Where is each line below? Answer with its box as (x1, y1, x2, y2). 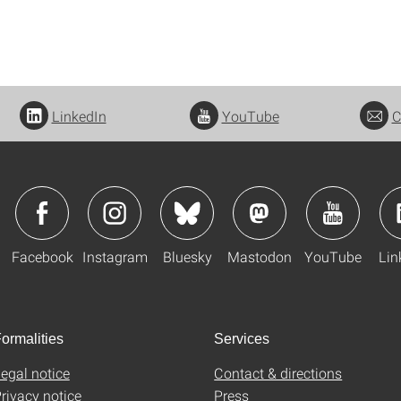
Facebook (11, 247, 73, 266)
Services (214, 331, 269, 346)
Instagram (81, 247, 148, 266)
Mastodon (227, 247, 292, 266)
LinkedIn (51, 107, 107, 126)
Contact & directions (214, 363, 343, 382)
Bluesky (162, 247, 212, 266)
